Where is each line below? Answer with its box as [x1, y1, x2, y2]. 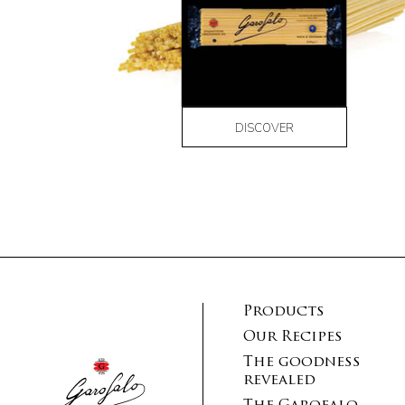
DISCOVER [234, 119, 294, 137]
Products [243, 304, 325, 319]
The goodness [243, 354, 361, 370]
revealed [243, 372, 316, 388]
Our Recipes [243, 329, 343, 344]
